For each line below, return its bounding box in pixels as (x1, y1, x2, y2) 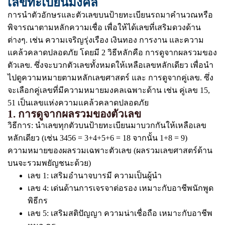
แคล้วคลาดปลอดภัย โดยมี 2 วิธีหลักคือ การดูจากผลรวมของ (8, 48, 217, 57)
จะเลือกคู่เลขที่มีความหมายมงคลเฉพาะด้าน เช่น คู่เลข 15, (8, 86, 210, 94)
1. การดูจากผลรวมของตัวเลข (8, 108, 141, 120)
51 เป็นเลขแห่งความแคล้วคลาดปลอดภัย (8, 98, 149, 107)
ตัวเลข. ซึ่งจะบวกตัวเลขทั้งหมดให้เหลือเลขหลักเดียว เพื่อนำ (8, 61, 213, 69)
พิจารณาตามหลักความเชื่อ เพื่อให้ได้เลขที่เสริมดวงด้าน (8, 23, 201, 32)
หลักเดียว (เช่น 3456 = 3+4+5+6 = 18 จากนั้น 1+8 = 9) (8, 134, 187, 142)
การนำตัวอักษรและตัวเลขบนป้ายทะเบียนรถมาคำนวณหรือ (8, 11, 213, 19)
